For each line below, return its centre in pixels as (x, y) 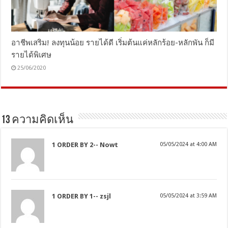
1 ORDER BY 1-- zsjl (82, 196)
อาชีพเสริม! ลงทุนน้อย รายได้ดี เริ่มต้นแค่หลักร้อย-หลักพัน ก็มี (113, 42)
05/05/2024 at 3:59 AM (188, 195)
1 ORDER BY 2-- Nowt (85, 145)
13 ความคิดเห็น (37, 120)
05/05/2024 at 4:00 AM (188, 144)
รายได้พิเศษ (32, 55)
